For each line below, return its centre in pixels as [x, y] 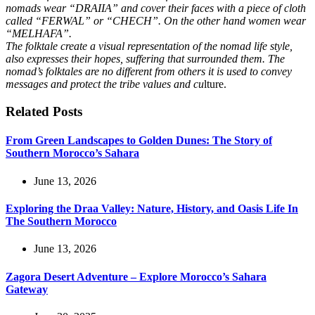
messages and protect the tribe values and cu [105, 84]
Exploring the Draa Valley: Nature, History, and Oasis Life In [152, 208]
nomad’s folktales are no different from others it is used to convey [149, 72]
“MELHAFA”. [39, 34]
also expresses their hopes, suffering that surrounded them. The [145, 59]
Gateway [27, 289]
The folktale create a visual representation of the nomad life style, [149, 46]
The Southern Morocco [61, 221]
